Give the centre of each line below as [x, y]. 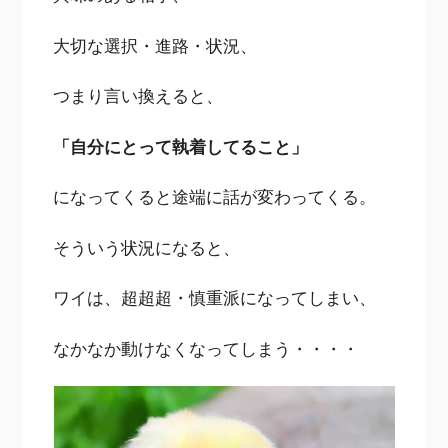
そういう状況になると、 [147, 247]
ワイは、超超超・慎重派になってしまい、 [215, 298]
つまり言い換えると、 [138, 96]
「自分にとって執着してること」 [181, 146]
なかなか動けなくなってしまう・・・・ [206, 348]
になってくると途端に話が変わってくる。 [215, 197]
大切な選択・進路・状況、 [155, 45]
